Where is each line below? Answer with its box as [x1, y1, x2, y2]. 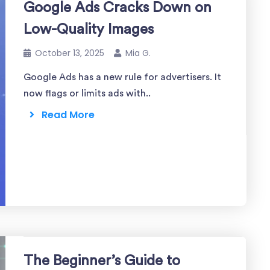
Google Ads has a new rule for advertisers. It [24, 72, 221, 82]
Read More [34, 108, 95, 122]
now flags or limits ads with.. [24, 89, 151, 98]
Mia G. [125, 47, 151, 59]
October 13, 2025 [35, 47, 104, 59]
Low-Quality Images [24, 22, 154, 37]
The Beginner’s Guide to [24, 254, 180, 268]
